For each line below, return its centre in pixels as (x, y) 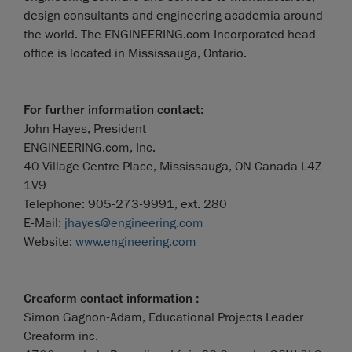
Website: (49, 242)
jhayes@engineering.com (134, 223)
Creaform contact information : (112, 298)
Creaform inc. (61, 336)
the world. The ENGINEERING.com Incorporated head (170, 34)
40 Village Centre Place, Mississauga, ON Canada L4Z (173, 166)
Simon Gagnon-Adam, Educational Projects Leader (163, 317)
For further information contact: (114, 110)
